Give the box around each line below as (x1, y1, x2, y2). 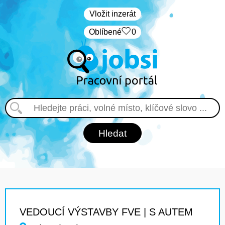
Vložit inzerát (89, 10, 136, 18)
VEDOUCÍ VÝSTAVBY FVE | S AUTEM (20, 206, 193, 217)
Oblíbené (89, 28, 122, 36)
